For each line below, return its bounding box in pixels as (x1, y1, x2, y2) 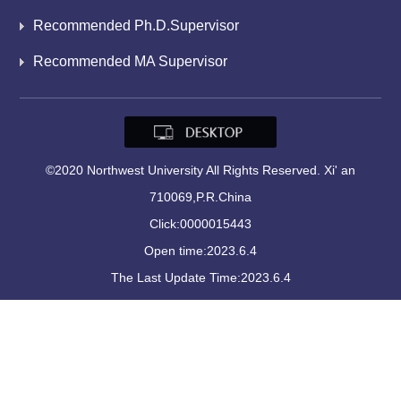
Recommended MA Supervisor (33, 54, 228, 69)
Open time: (144, 243, 207, 259)
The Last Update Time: (110, 270, 241, 286)
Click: (149, 217, 180, 232)
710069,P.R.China (149, 190, 252, 205)
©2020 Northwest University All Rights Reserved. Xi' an (46, 163, 355, 178)
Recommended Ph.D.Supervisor (33, 18, 240, 33)
